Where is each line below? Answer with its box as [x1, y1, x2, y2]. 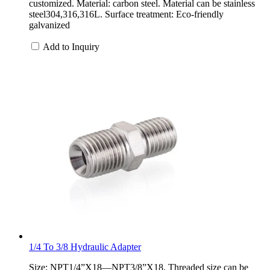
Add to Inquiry [43, 41, 99, 52]
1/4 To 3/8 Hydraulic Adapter [29, 241, 141, 252]
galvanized [29, 19, 70, 30]
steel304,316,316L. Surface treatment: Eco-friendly [29, 8, 224, 19]
